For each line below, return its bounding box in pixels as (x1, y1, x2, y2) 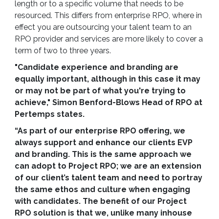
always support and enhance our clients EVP (15, 138, 193, 147)
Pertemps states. (15, 109, 85, 119)
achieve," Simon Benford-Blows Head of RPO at (15, 98, 202, 107)
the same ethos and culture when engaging (15, 185, 190, 194)
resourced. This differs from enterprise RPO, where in (15, 11, 202, 20)
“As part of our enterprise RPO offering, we (15, 126, 185, 135)
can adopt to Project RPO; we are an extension (15, 161, 201, 171)
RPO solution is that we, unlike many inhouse (15, 208, 192, 218)
